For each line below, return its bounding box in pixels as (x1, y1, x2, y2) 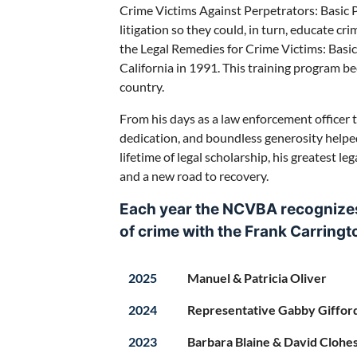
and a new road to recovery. (120, 167, 269, 183)
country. (120, 78, 164, 94)
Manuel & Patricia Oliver (187, 269, 327, 285)
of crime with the (120, 222, 245, 241)
